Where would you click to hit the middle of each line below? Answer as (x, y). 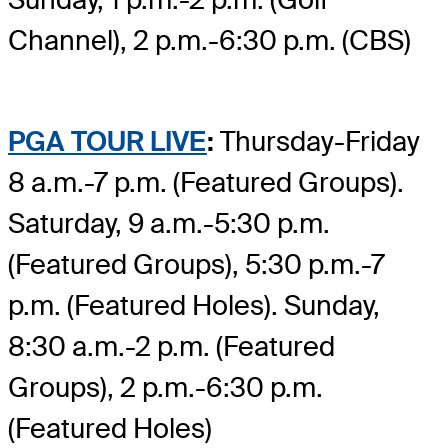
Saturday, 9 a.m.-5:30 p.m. (169, 223)
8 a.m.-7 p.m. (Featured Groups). (206, 182)
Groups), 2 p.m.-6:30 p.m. (165, 387)
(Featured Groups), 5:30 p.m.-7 (196, 264)
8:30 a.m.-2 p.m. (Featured (171, 346)
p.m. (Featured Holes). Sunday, (194, 305)
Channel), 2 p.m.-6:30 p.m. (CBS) (209, 41)
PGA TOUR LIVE (107, 141)
